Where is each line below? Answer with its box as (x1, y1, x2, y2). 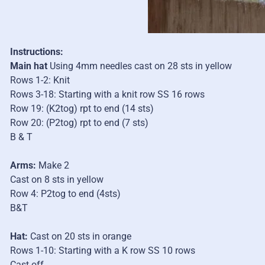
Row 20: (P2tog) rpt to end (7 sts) (10, 117, 148, 128)
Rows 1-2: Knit (10, 74, 70, 86)
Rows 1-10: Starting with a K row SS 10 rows (10, 244, 195, 256)
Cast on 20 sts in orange (28, 230, 131, 242)
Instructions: (10, 46, 63, 57)
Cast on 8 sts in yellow (10, 173, 104, 185)
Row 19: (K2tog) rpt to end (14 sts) (10, 102, 154, 114)
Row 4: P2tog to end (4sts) (10, 188, 121, 199)
